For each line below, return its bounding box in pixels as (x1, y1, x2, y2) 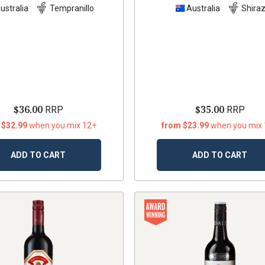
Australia (186, 3, 221, 13)
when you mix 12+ (29, 121, 97, 131)
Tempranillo (49, 3, 94, 13)
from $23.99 (161, 121, 211, 131)
